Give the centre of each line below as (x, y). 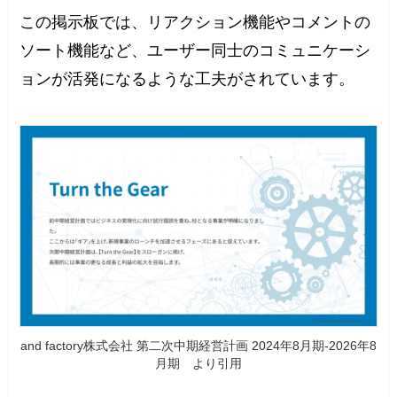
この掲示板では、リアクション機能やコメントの (195, 23)
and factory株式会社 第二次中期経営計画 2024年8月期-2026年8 (198, 345)
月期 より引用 (198, 363)
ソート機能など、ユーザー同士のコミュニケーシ (195, 51)
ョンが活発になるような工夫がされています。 (187, 79)
